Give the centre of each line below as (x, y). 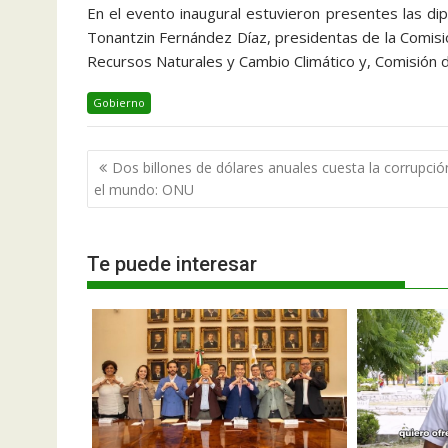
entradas (134, 213)
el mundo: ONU (144, 189)
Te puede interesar (172, 264)
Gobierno (119, 102)
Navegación (150, 161)
